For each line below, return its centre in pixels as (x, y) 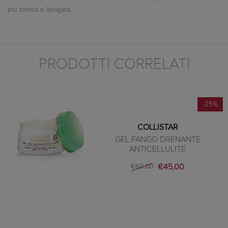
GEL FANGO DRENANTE (158, 139)
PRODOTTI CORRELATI (114, 64)
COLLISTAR (158, 127)
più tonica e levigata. (41, 9)
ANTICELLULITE (158, 149)
